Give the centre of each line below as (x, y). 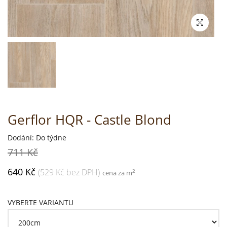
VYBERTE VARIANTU (41, 202)
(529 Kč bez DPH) (69, 172)
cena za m (117, 173)
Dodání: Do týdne (37, 137)
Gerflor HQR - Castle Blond (89, 119)
